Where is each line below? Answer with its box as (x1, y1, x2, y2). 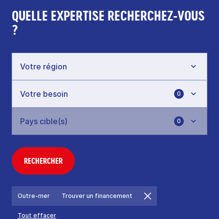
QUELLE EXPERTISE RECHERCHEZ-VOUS (12, 7, 205, 24)
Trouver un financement (62, 192, 132, 199)
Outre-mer (18, 192, 50, 199)
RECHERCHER (24, 155, 63, 166)
